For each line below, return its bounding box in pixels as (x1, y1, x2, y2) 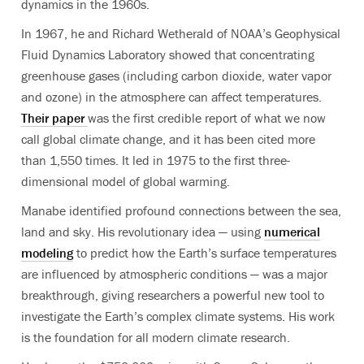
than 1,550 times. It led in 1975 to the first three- (21, 151, 290, 168)
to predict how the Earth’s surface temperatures (73, 244, 336, 261)
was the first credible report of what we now (88, 109, 326, 126)
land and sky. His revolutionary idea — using (21, 223, 264, 240)
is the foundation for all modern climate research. (21, 328, 290, 345)
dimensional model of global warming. (21, 172, 230, 189)
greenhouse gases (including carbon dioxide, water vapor (21, 67, 331, 84)
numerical (264, 223, 320, 240)
